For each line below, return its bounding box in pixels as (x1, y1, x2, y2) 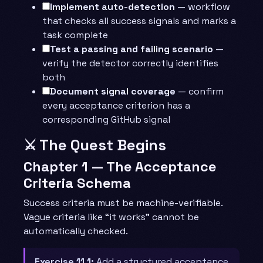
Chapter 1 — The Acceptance (23, 157, 216, 176)
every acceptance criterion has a (42, 99, 190, 112)
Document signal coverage (50, 85, 176, 97)
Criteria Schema (23, 174, 131, 192)
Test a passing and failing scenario (50, 42, 213, 55)
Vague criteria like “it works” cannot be (23, 210, 199, 223)
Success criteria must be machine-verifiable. (23, 196, 222, 209)
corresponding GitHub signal (42, 113, 170, 126)
